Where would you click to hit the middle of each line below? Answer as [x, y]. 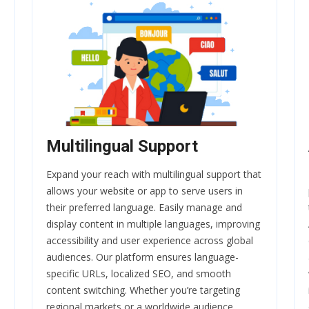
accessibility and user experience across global [150, 241]
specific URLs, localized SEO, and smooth [139, 274]
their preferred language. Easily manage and [144, 208]
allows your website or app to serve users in [144, 191]
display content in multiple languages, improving [153, 224]
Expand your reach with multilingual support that [154, 175]
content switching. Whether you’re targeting [143, 290]
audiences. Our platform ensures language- [142, 257]
